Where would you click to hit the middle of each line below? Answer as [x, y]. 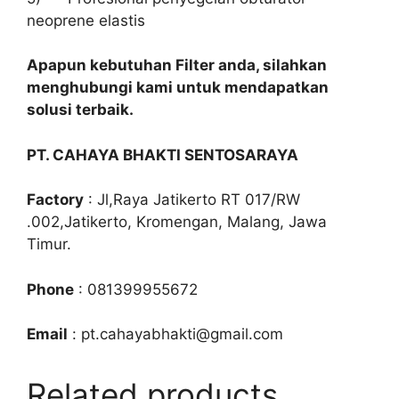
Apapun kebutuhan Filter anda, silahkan [177, 65]
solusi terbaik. [80, 110]
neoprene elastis [86, 20]
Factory [55, 199]
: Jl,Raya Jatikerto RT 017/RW [192, 199]
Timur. [49, 244]
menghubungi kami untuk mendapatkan [178, 87]
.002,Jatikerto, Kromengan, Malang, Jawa [177, 222]
